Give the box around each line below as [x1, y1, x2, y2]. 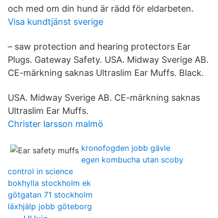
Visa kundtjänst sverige [8, 17, 103, 27]
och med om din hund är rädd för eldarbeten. [8, 3, 194, 14]
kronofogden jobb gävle [81, 143, 170, 153]
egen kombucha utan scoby [81, 155, 183, 164]
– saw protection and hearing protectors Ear [8, 41, 191, 52]
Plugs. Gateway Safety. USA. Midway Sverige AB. [8, 54, 209, 65]
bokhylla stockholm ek [8, 178, 91, 188]
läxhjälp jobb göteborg [8, 201, 92, 211]
